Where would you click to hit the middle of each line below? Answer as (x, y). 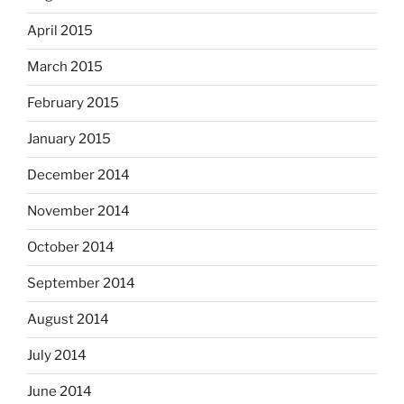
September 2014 (81, 284)
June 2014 (60, 392)
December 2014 (78, 175)
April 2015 (60, 31)
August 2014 (68, 320)
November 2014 (78, 211)
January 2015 (69, 139)
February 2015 (73, 103)
